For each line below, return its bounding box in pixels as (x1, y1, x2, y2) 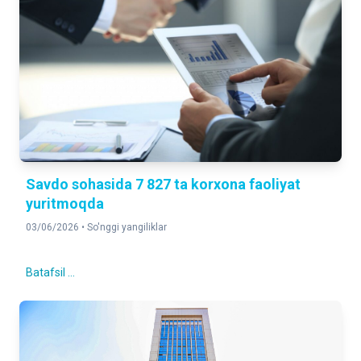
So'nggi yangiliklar (87, 222, 167, 234)
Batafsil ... (26, 266, 75, 280)
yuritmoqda (26, 195, 104, 213)
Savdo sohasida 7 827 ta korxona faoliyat (26, 176, 301, 193)
